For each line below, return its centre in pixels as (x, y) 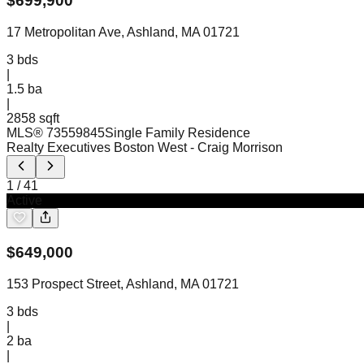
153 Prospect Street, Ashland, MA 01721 (123, 284)
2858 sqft (33, 119)
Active (24, 201)
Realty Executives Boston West (97, 148)
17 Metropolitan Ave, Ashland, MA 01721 (123, 32)
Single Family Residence (178, 133)
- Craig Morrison (236, 148)
